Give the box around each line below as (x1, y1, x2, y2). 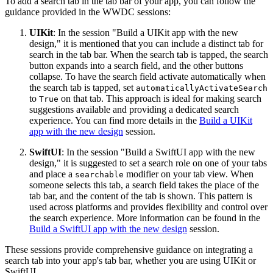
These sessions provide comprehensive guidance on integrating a (5, 244, 253, 255)
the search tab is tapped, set (29, 82, 136, 93)
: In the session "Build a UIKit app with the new (53, 27, 238, 38)
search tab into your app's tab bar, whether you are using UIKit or (5, 255, 256, 266)
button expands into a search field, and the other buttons (29, 60, 243, 71)
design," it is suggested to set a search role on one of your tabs (29, 157, 267, 168)
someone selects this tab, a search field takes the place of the (29, 179, 259, 190)
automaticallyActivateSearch (136, 83, 268, 93)
